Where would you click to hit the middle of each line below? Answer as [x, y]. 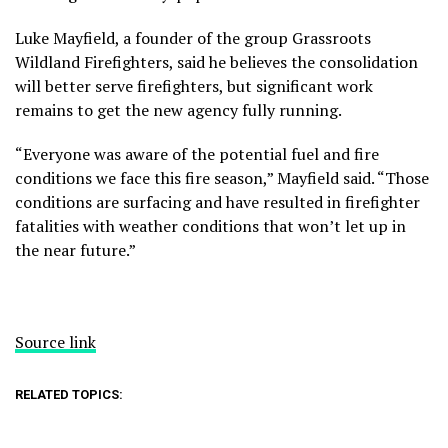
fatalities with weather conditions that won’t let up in [210, 225]
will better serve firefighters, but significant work [194, 85]
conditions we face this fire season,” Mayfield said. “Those [222, 177]
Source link [55, 341]
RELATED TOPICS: [69, 394]
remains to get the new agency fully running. [178, 109]
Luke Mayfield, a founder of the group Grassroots [193, 37]
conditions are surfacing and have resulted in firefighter [217, 201]
